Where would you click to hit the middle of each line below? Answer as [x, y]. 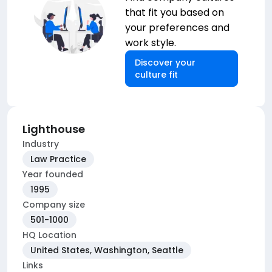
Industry [41, 144]
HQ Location [49, 235]
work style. [151, 43]
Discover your [165, 63]
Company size [54, 205]
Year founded [53, 174]
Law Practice [58, 159]
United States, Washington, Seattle [107, 250]
